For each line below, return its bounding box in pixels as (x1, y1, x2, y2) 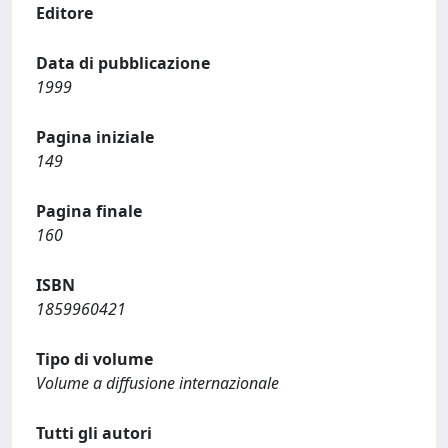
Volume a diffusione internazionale (36, 372, 279, 394)
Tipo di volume (36, 348, 153, 370)
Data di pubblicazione (36, 52, 210, 74)
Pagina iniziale (36, 126, 154, 148)
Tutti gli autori (36, 422, 152, 444)
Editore (36, 2, 93, 24)
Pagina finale (36, 200, 142, 222)
